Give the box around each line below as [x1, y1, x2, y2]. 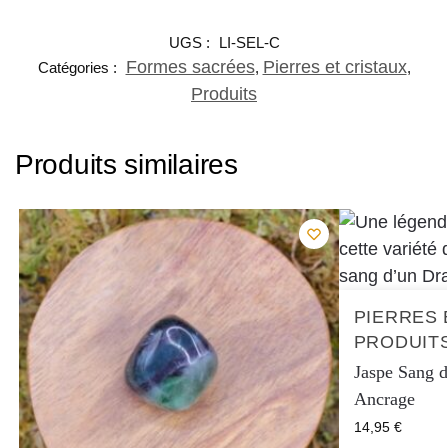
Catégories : [37, 58, 121, 76]
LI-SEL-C [218, 33, 280, 51]
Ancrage [353, 389, 415, 410]
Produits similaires [15, 148, 238, 180]
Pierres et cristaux [262, 56, 407, 77]
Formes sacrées [125, 56, 255, 77]
